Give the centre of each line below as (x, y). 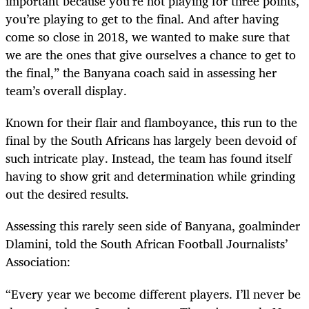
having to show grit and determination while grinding (150, 176)
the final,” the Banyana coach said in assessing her (141, 73)
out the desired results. (67, 194)
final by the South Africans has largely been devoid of (151, 140)
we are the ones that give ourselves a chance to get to (151, 55)
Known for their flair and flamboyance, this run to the (151, 122)
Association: (38, 262)
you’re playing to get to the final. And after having (142, 19)
